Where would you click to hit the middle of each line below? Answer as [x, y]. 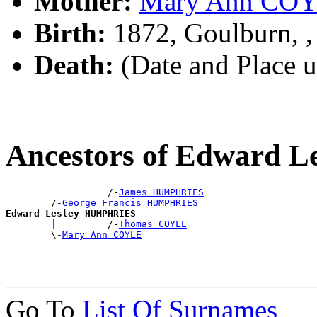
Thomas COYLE [153, 224]
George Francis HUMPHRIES [130, 203]
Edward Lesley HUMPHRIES [71, 214]
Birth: [70, 33]
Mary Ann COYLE [102, 235]
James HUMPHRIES [161, 192]
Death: [74, 65]
